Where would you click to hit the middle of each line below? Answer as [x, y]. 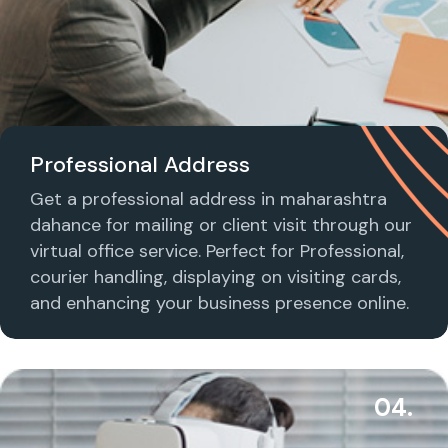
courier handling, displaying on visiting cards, [215, 276]
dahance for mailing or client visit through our [221, 224]
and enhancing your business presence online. [219, 302]
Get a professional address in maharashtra [208, 198]
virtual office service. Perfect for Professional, [217, 250]
